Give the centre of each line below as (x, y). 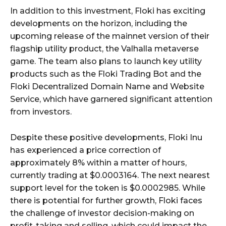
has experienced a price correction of (86, 150)
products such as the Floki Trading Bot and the (106, 74)
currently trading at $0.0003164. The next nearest (110, 176)
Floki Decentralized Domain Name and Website (107, 87)
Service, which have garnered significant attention (111, 99)
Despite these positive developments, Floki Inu (106, 138)
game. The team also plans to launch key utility (106, 62)
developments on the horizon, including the (99, 24)
